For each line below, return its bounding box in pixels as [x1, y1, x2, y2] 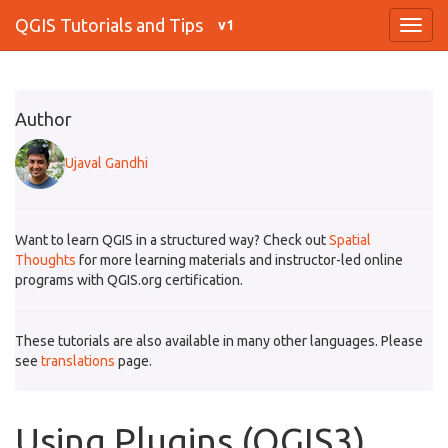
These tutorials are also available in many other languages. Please [15, 333, 423, 349]
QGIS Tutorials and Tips [15, 15, 203, 35]
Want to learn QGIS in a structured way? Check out [15, 232, 329, 248]
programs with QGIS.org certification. [15, 272, 243, 288]
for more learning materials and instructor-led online [76, 252, 403, 268]
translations [41, 353, 115, 369]
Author [15, 109, 72, 129]
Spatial [329, 232, 371, 248]
